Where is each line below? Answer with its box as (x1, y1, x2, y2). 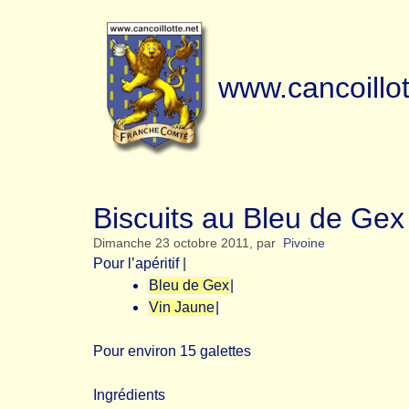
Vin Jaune (149, 299, 215, 315)
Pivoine (283, 236, 325, 250)
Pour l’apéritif (93, 256, 179, 271)
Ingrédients (93, 387, 165, 403)
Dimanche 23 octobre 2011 (93, 236, 249, 250)
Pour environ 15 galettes (93, 343, 251, 359)
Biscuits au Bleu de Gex (93, 202, 404, 235)
